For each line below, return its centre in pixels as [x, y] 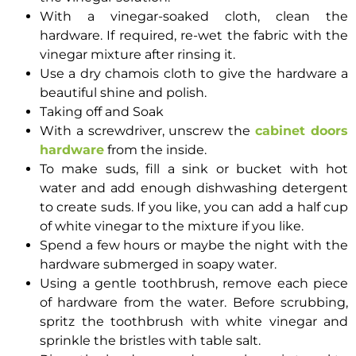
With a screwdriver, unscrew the [148, 131]
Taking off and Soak [102, 112]
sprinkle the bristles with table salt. [150, 341]
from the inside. [155, 150]
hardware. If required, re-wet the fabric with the [194, 36]
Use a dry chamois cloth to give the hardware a [194, 74]
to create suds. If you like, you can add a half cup [194, 207]
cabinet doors [302, 131]
